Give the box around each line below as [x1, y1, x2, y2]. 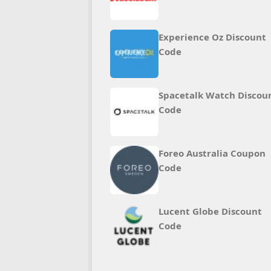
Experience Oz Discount [158, 31, 266, 43]
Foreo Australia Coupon [158, 147, 266, 159]
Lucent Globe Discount [158, 205, 262, 217]
